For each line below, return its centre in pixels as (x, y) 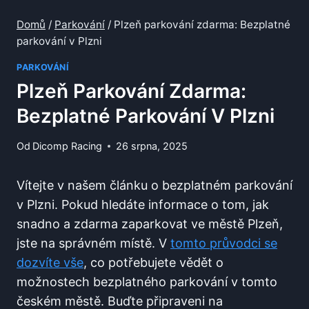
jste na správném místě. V (93, 243)
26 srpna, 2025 (152, 146)
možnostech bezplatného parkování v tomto (147, 282)
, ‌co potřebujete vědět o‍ (153, 263)
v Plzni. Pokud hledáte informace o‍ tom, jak (143, 205)
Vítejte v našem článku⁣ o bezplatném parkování (154, 186)
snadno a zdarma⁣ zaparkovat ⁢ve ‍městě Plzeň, (150, 224)
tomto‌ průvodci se (224, 243)
